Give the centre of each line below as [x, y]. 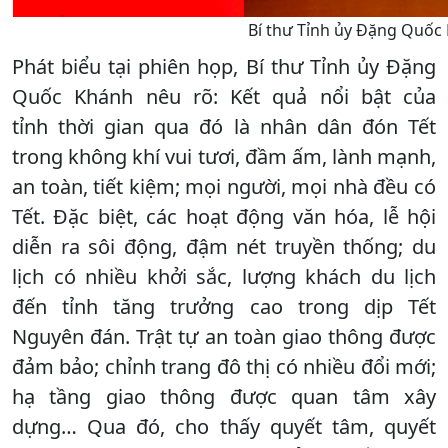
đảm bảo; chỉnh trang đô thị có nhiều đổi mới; [224, 367]
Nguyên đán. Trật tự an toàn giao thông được [224, 337]
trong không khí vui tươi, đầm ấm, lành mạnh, [224, 157]
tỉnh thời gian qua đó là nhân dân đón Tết [224, 127]
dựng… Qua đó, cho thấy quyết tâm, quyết [224, 427]
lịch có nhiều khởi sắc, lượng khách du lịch [224, 277]
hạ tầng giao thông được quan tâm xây [224, 397]
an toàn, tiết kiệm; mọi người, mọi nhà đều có [224, 187]
